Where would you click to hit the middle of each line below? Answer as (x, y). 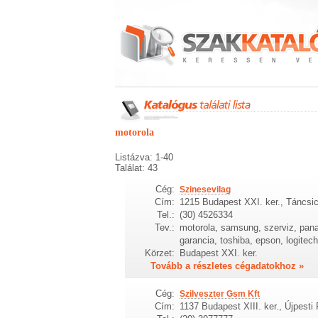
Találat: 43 (136, 168)
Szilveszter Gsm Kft (219, 294)
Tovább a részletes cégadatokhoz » (227, 265)
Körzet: (160, 253)
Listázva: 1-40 (144, 157)
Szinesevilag (205, 189)
